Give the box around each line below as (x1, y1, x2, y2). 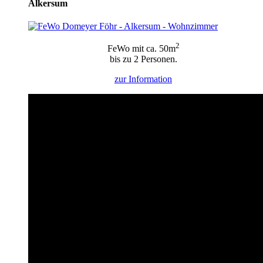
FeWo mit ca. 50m (107, 43, 176, 54)
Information (129, 74, 172, 85)
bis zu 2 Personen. (109, 54, 177, 65)
